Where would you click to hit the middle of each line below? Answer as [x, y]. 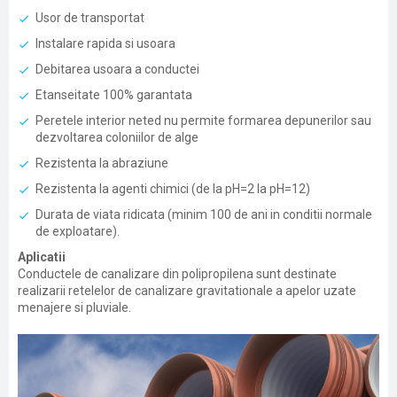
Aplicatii [42, 257]
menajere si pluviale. [74, 307]
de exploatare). [78, 231]
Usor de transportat [90, 18]
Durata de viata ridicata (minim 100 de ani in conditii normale [204, 214]
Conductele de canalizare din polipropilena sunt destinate [177, 274]
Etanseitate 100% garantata [114, 95]
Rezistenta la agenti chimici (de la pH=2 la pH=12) [173, 189]
